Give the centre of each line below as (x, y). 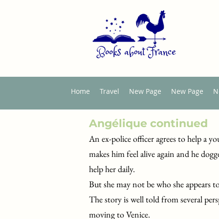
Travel (109, 91)
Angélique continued (150, 123)
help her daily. (113, 169)
